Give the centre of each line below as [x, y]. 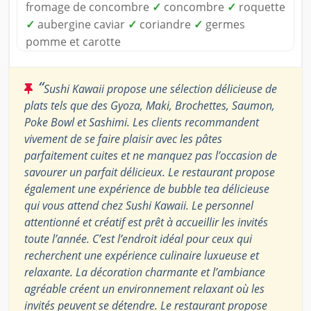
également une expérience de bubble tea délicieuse [147, 188]
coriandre [165, 24]
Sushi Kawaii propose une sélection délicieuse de [160, 89]
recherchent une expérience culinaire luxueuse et [142, 255]
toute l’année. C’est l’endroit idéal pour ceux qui [138, 238]
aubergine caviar [81, 24]
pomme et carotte [73, 41]
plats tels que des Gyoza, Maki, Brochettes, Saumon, [150, 105]
